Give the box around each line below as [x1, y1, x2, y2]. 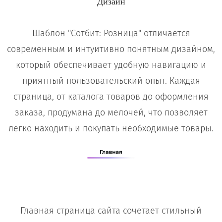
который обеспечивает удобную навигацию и [16, 59, 206, 71]
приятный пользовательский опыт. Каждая [22, 75, 200, 87]
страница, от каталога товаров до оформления [13, 91, 209, 103]
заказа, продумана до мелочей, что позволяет [14, 107, 208, 118]
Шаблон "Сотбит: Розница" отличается [32, 28, 190, 39]
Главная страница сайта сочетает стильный [20, 205, 202, 216]
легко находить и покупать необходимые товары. [8, 123, 214, 134]
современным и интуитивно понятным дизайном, [7, 44, 215, 55]
